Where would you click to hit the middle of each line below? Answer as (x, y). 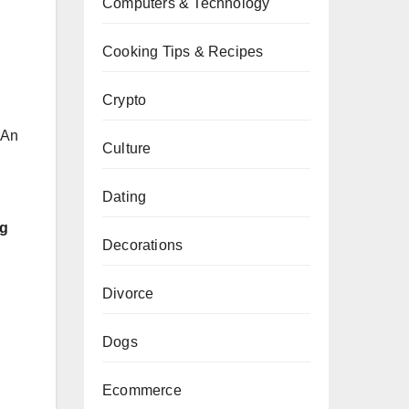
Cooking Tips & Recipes (183, 52)
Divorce (128, 294)
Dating (125, 197)
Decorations (143, 245)
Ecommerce (142, 390)
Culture (127, 148)
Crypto (125, 100)
